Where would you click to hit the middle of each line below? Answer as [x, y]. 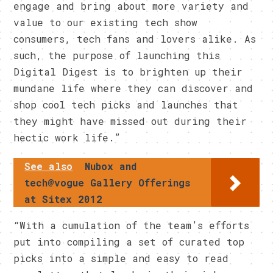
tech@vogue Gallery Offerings [108, 182]
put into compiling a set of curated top [129, 241]
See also [49, 166]
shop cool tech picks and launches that [126, 104]
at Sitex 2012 [64, 199]
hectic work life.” [67, 137]
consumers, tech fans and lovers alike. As [135, 38]
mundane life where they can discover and [133, 88]
